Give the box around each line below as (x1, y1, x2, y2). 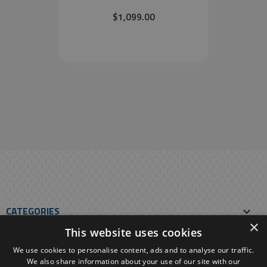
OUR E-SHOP (6, 234, 60, 249)
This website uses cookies (64, 225, 203, 240)
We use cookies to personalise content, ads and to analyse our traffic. (13, 245, 254, 255)
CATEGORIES (6, 204, 60, 219)
